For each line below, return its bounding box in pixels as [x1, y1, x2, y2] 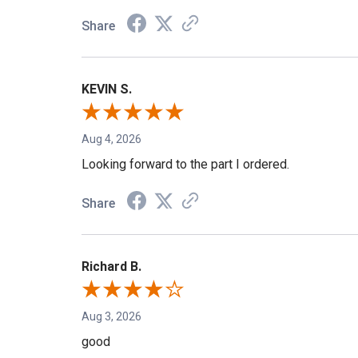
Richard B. [82, 262, 141, 278]
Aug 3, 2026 [82, 313, 141, 327]
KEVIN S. [82, 85, 132, 101]
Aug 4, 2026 [82, 136, 141, 149]
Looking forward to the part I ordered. [82, 160, 289, 176]
